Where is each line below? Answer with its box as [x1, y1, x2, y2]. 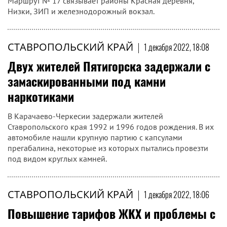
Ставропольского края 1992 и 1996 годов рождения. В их [8, 122, 214, 132]
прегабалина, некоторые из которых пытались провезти [8, 143, 208, 153]
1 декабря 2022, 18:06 [144, 188, 209, 201]
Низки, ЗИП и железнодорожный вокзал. [8, 6, 155, 16]
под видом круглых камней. [8, 154, 107, 164]
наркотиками [8, 87, 74, 105]
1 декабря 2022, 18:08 [144, 41, 209, 53]
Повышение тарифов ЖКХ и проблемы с [8, 204, 215, 222]
